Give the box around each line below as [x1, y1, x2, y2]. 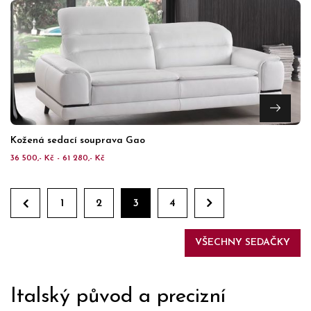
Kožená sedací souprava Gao [10, 135, 145, 146]
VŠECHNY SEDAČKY [195, 237, 290, 248]
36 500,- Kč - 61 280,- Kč [10, 154, 105, 162]
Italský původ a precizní [10, 286, 226, 308]
